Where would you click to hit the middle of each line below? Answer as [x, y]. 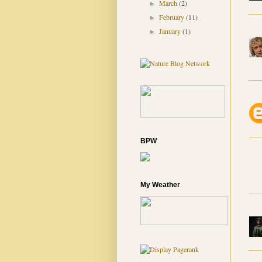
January [170, 31]
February [172, 17]
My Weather [160, 185]
